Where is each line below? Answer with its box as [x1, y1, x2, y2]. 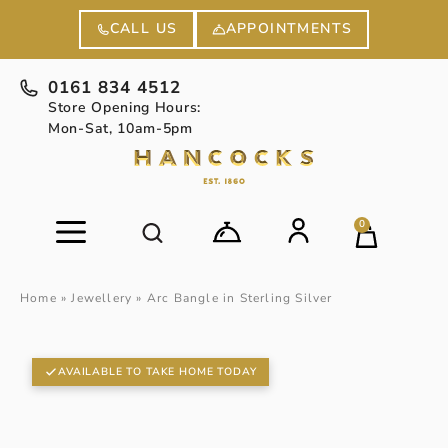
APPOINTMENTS [225, 19, 353, 38]
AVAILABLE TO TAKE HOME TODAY [58, 363, 257, 379]
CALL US [109, 19, 178, 39]
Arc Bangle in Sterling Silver [146, 289, 333, 306]
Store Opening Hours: [48, 97, 201, 117]
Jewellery [71, 289, 133, 306]
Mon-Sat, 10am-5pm [48, 118, 193, 138]
